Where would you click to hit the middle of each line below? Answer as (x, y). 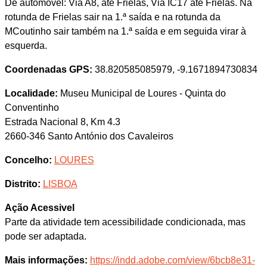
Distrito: (22, 184)
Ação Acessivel (39, 208)
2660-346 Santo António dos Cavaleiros (89, 136)
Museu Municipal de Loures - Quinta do (142, 93)
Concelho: (28, 160)
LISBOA (60, 184)
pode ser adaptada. (45, 236)
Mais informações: (46, 260)
